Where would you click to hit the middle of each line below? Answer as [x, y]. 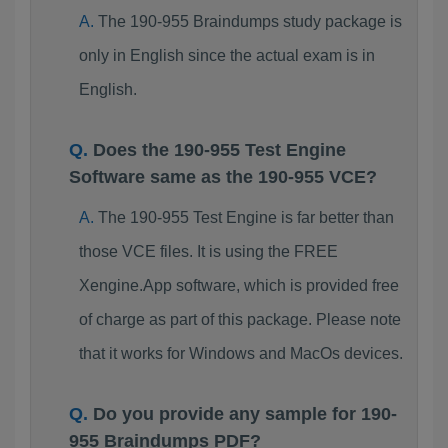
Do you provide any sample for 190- [245, 414]
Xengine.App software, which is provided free [238, 285]
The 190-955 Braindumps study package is [249, 21]
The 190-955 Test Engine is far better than [245, 217]
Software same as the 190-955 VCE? [223, 177]
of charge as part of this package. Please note [239, 319]
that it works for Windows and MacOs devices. [240, 353]
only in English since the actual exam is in [226, 55]
